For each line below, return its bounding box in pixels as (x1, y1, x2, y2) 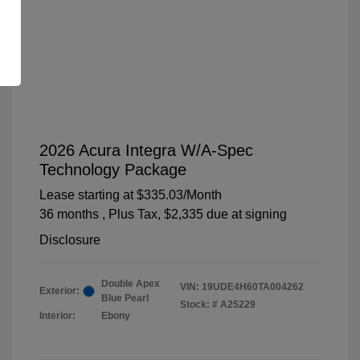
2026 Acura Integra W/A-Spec (39, 141, 253, 160)
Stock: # (180, 299, 218, 311)
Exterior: (39, 285, 80, 297)
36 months (39, 207, 99, 222)
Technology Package (39, 161, 186, 179)
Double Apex (101, 278, 160, 290)
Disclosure (39, 233, 100, 247)
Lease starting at (39, 188, 133, 202)
